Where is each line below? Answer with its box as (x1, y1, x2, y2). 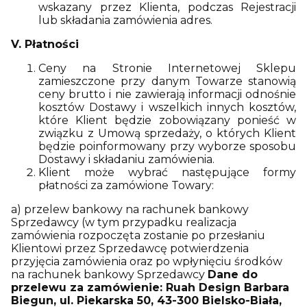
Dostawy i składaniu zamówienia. (38, 153, 214, 166)
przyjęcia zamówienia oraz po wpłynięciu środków (11, 255, 282, 268)
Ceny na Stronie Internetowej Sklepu (38, 62, 296, 75)
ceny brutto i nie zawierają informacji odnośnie (38, 88, 296, 101)
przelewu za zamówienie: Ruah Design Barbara (11, 281, 289, 294)
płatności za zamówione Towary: (38, 179, 214, 192)
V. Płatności (11, 38, 79, 51)
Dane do (208, 268, 258, 281)
